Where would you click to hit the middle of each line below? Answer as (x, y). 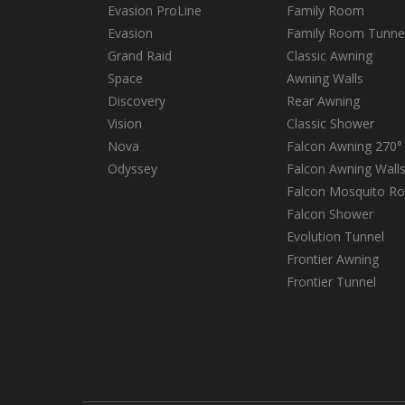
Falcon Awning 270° (345, 146)
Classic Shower (331, 124)
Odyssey (133, 169)
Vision (125, 124)
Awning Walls (325, 79)
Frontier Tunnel (332, 282)
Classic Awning (330, 56)
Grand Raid (140, 56)
